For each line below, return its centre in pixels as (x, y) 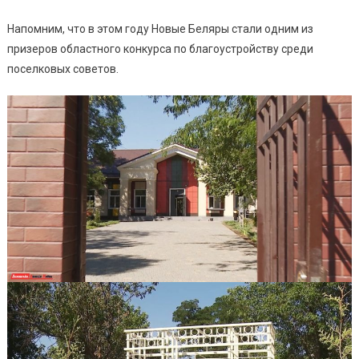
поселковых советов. (63, 69)
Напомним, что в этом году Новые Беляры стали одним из (160, 29)
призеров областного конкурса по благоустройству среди (160, 49)
